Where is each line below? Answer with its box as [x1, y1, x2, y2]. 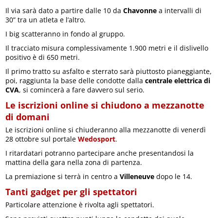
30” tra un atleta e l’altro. [5, 15, 86, 25]
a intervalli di [157, 6, 202, 16]
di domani [5, 111, 50, 123]
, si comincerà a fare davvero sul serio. [19, 85, 145, 95]
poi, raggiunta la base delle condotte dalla [5, 76, 145, 86]
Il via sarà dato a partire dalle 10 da [5, 6, 124, 16]
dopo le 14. [154, 172, 193, 182]
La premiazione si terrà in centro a [5, 172, 120, 182]
